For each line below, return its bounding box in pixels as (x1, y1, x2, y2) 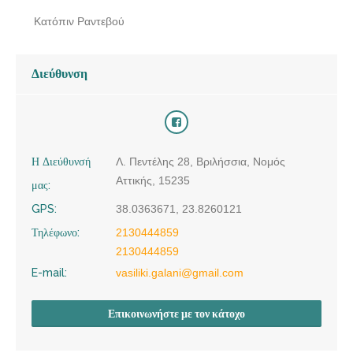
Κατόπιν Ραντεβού (34, 14, 124, 28)
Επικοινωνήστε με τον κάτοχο (108, 307, 245, 320)
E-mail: (32, 266, 67, 279)
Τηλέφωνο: (32, 225, 80, 239)
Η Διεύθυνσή (32, 154, 91, 168)
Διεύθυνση (32, 65, 87, 81)
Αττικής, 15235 (116, 173, 190, 187)
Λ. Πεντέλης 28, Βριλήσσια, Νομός (116, 154, 285, 168)
